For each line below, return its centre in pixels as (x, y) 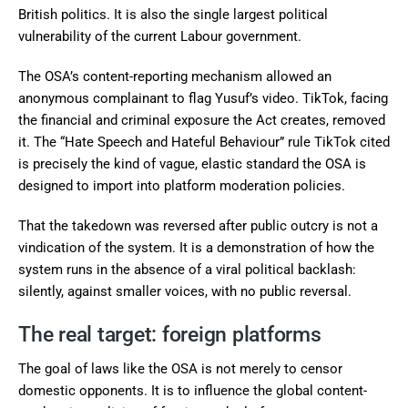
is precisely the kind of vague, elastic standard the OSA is (192, 163)
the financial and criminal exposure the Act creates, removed (202, 120)
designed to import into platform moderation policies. (182, 185)
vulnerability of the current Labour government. (160, 36)
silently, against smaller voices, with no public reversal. (185, 291)
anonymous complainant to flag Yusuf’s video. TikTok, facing (203, 98)
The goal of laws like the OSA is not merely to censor (180, 368)
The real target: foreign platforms (170, 334)
